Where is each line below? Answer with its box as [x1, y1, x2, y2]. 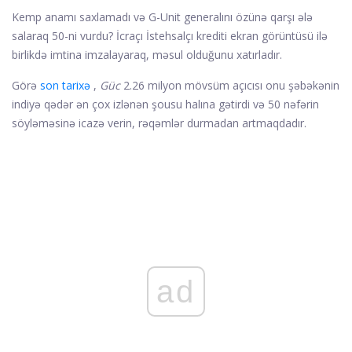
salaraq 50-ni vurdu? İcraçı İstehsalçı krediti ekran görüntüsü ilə [12, 28, 328, 44]
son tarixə [40, 78, 90, 93]
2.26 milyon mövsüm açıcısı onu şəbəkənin [120, 78, 339, 93]
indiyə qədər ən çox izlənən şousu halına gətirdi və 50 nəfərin [12, 97, 319, 112]
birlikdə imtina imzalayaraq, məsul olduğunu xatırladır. [12, 47, 282, 63]
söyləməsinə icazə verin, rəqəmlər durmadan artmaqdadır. [12, 115, 306, 131]
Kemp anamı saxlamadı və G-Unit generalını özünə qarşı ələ [12, 9, 313, 25]
